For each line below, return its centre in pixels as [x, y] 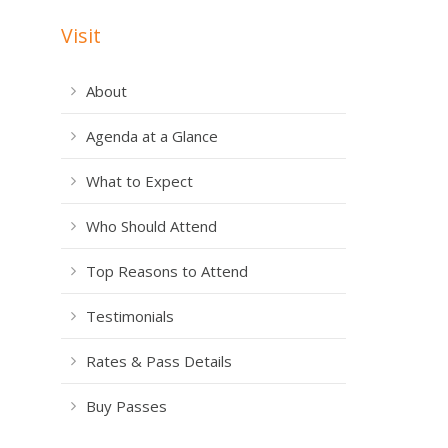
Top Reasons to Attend [167, 271]
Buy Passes [126, 406]
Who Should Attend [151, 226]
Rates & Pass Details [159, 361]
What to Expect [139, 181]
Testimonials [130, 316]
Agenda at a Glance [152, 136]
